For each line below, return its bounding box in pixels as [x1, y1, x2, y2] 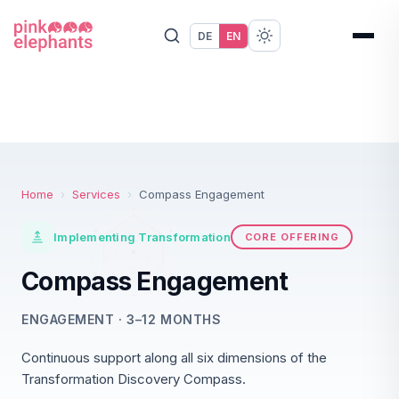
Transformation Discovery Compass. [21, 370, 246, 387]
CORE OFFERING [244, 230, 339, 243]
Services [72, 187, 120, 201]
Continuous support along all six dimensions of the [21, 349, 327, 366]
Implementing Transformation [53, 230, 232, 244]
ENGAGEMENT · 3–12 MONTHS [21, 312, 222, 327]
